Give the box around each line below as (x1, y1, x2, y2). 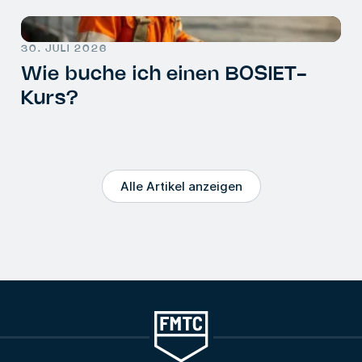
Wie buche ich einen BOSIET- (21, 65, 308, 84)
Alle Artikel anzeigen (120, 178, 242, 194)
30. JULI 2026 (21, 44, 107, 53)
